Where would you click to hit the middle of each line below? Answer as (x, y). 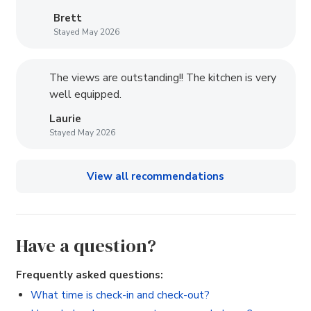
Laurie (65, 118)
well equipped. (85, 95)
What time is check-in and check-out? (120, 295)
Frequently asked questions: (89, 275)
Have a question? (86, 245)
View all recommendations (155, 176)
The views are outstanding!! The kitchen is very (162, 78)
